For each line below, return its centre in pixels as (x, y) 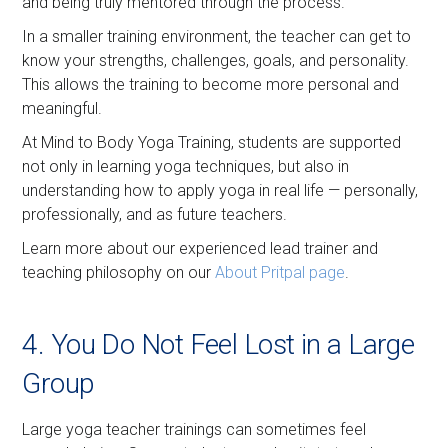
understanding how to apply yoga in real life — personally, (220, 191)
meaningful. (62, 109)
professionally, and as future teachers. (155, 215)
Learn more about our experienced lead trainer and (200, 249)
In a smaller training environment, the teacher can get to (217, 37)
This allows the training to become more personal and (211, 85)
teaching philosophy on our (119, 273)
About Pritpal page (280, 273)
